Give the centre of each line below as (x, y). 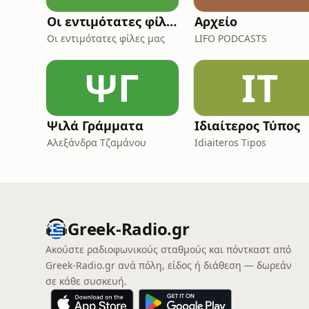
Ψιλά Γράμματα (95, 126)
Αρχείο (216, 21)
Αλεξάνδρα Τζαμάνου (97, 142)
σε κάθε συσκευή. (86, 281)
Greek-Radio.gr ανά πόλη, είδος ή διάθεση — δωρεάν (169, 265)
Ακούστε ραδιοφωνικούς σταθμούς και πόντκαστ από (168, 249)
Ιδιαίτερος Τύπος (247, 126)
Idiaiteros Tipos (230, 142)
